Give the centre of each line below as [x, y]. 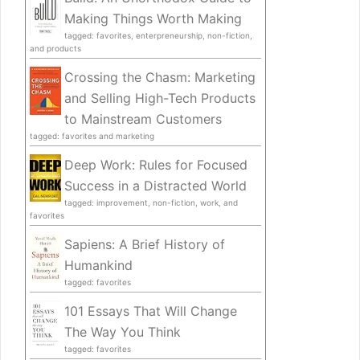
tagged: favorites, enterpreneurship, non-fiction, [158, 36]
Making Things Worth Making [153, 19]
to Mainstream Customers [143, 119]
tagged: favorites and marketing [92, 136]
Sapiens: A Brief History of [145, 245]
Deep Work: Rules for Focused [156, 165]
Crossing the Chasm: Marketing [160, 78]
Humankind [98, 266]
